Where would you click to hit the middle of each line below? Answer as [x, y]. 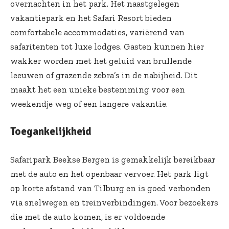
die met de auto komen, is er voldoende [88, 217]
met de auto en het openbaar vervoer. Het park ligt [109, 174]
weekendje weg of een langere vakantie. [89, 104]
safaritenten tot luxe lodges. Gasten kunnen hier [107, 47]
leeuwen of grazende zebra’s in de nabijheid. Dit [104, 75]
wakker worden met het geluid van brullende [101, 61]
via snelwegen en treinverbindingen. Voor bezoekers [114, 203]
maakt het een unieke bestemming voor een [98, 90]
